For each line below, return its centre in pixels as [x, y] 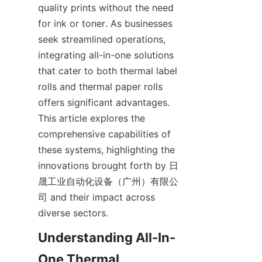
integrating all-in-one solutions [106, 55]
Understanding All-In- [107, 237]
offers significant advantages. [104, 102]
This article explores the [92, 118]
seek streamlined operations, [102, 39]
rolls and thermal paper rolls [100, 87]
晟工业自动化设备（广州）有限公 [108, 181]
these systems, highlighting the [106, 150]
